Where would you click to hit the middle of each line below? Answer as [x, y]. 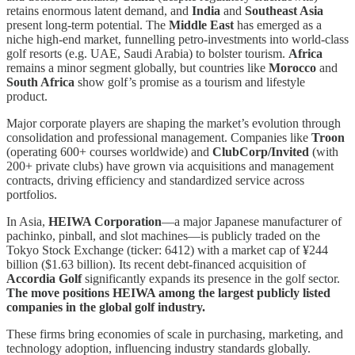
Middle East [201, 25]
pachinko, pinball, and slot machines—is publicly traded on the [163, 235]
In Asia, [27, 221]
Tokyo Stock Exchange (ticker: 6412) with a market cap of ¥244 [167, 250]
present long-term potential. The [88, 25]
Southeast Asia [284, 10]
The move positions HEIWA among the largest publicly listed [168, 292]
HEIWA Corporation [105, 221]
